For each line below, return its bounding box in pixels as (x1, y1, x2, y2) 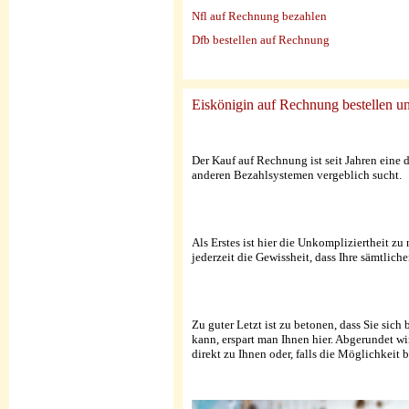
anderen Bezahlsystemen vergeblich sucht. (192, 168, 402, 183)
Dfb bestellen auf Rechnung (192, 33, 330, 47)
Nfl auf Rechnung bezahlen (192, 9, 327, 24)
